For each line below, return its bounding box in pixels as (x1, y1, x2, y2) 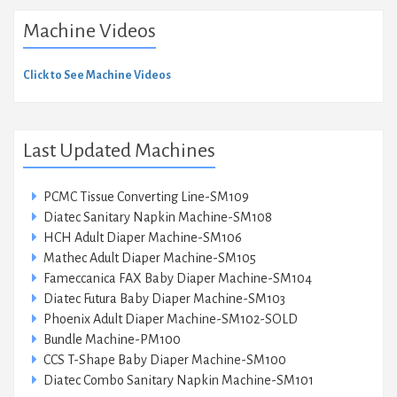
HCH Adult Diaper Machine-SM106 (43, 230, 242, 245)
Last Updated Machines (23, 140, 215, 162)
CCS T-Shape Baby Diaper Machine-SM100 (43, 353, 286, 368)
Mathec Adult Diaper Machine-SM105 (43, 251, 256, 266)
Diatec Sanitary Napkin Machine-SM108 (43, 210, 272, 225)
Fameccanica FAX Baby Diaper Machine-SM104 (43, 271, 312, 286)
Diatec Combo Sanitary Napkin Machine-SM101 (43, 373, 314, 388)
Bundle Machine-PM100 (43, 332, 181, 347)
